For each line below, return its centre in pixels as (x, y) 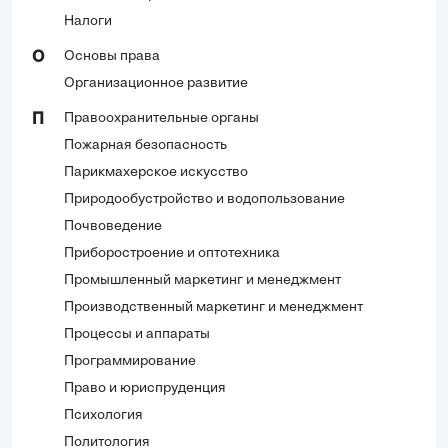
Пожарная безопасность (145, 145)
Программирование (130, 361)
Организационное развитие (156, 83)
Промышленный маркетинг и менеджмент (202, 280)
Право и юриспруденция (145, 388)
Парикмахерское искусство (156, 172)
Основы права (112, 56)
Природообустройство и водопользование (204, 199)
